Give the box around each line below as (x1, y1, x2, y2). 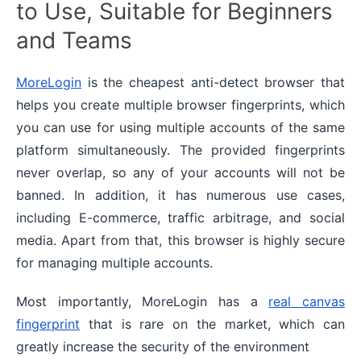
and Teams (16, 26, 132, 54)
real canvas (268, 293, 346, 309)
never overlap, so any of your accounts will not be (16, 164, 345, 180)
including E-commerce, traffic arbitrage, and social (16, 209, 345, 226)
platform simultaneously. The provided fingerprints (16, 141, 345, 158)
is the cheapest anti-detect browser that (81, 73, 345, 90)
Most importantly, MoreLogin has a (16, 293, 269, 309)
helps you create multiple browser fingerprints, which (16, 96, 345, 113)
